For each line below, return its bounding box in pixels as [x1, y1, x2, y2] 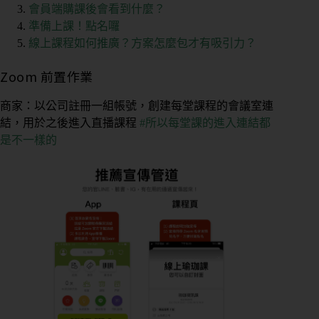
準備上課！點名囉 [28, 19, 120, 32]
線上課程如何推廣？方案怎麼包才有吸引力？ [28, 36, 256, 49]
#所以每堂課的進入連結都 [140, 117, 271, 130]
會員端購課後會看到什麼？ [28, 2, 165, 15]
